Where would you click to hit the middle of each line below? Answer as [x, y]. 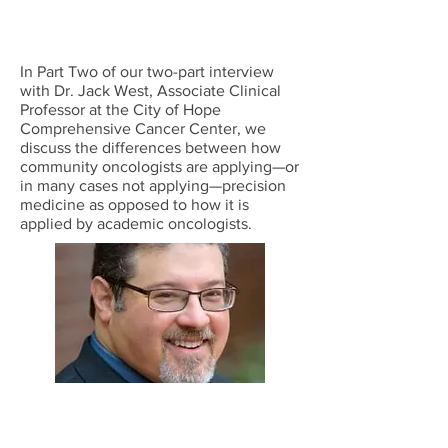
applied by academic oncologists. [136, 223]
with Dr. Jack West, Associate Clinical [150, 90]
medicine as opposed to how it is [134, 204]
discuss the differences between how [150, 147]
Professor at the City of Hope [120, 109]
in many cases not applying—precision [153, 185]
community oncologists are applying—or [159, 166]
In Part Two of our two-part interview [147, 71]
